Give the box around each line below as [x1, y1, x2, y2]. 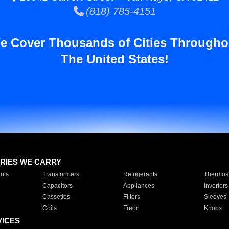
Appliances [123, 182, 154, 189]
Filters [123, 193, 140, 200]
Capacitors [42, 182, 73, 189]
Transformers [42, 171, 79, 178]
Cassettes [42, 193, 70, 200]
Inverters [203, 182, 228, 189]
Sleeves [203, 193, 226, 200]
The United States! [60, 52, 169, 66]
